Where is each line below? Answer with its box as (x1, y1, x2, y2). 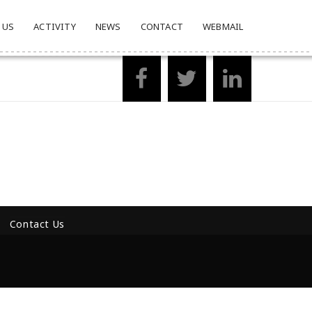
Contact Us (9, 217, 65, 231)
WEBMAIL (202, 20, 244, 33)
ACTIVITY (33, 20, 76, 33)
